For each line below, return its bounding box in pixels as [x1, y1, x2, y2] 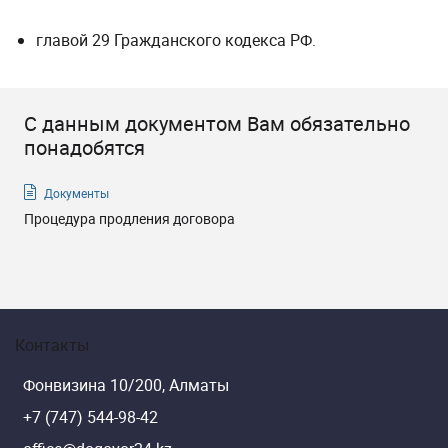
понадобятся [24, 134, 145, 161]
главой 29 [36, 29, 114, 51]
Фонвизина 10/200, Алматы [23, 374, 229, 396]
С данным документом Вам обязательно [24, 110, 410, 137]
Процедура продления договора [24, 209, 235, 228]
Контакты [15, 334, 89, 356]
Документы [44, 185, 109, 201]
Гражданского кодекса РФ [114, 29, 312, 51]
